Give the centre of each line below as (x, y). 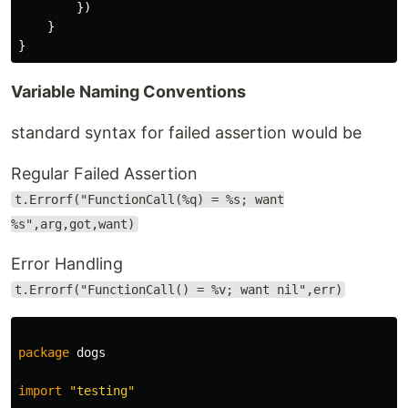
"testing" (102, 391)
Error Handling (67, 264)
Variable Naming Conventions (128, 92)
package (44, 352)
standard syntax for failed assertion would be (186, 133)
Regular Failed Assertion (104, 173)
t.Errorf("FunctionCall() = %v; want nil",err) (178, 290)
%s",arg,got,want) (73, 224)
